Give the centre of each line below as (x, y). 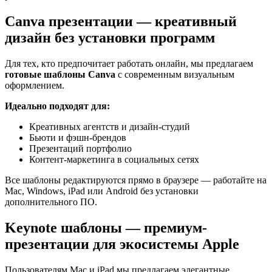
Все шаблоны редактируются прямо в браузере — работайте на (136, 180)
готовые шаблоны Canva (60, 74)
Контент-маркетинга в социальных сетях (114, 159)
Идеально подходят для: (57, 106)
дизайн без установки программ (110, 37)
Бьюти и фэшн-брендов (78, 137)
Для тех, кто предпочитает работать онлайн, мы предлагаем (129, 63)
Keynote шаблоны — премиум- (106, 227)
